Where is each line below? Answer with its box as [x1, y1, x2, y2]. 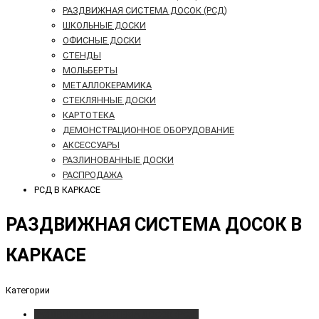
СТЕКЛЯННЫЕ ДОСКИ [63, 95, 156, 106]
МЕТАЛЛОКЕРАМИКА [63, 80, 152, 91]
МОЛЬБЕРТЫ [63, 65, 117, 76]
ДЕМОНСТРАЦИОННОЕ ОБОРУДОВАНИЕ [63, 125, 234, 136]
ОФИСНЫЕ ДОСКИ [63, 35, 141, 46]
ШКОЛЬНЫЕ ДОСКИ [63, 20, 146, 31]
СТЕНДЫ [63, 50, 101, 61]
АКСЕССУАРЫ [63, 140, 120, 151]
